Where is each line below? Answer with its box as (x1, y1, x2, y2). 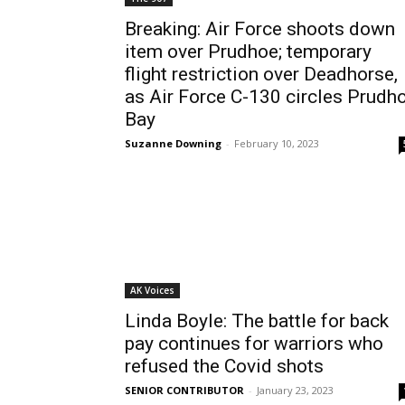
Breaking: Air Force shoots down (125, 18, 395, 40)
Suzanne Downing (125, 137, 221, 150)
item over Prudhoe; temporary (125, 41, 372, 62)
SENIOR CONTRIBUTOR (125, 383, 244, 397)
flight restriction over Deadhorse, (125, 63, 398, 85)
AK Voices (130, 284, 174, 297)
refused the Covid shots (125, 355, 324, 377)
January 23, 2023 (257, 383, 334, 397)
